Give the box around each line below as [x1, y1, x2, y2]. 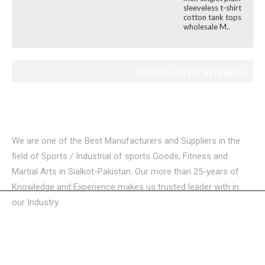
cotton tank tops [183, 12, 241, 22]
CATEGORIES [9, 244, 58, 254]
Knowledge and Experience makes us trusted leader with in [12, 182, 239, 192]
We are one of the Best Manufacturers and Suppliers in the [12, 135, 240, 146]
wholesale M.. [183, 22, 230, 31]
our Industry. [12, 197, 60, 208]
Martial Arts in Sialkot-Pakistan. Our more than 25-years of [12, 166, 239, 177]
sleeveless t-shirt [183, 3, 241, 12]
